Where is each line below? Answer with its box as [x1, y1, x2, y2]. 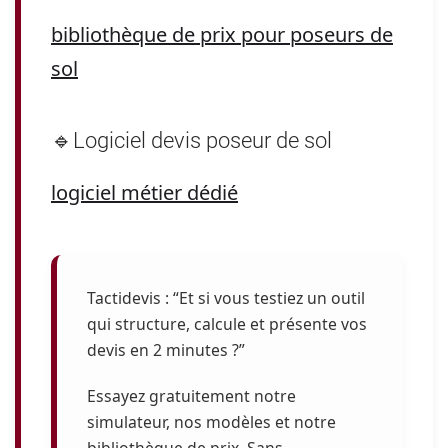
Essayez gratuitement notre [87, 385, 296, 407]
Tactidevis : [87, 287, 169, 309]
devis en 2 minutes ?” [87, 339, 245, 361]
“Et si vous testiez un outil [169, 287, 365, 309]
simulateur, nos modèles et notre [87, 411, 336, 433]
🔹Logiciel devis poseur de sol [51, 128, 332, 153]
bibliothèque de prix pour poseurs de [51, 21, 393, 48]
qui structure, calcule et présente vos [87, 313, 367, 335]
